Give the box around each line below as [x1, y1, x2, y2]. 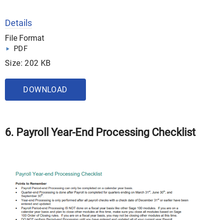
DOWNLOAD [23, 85, 68, 94]
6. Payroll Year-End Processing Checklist [5, 126, 195, 138]
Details [5, 18, 32, 28]
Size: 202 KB [5, 58, 51, 68]
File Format [5, 33, 44, 43]
